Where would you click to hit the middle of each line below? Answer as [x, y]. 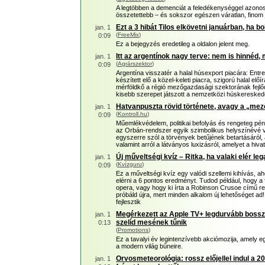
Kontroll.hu [132, 114]
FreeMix [128, 35]
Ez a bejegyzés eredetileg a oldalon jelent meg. [183, 44]
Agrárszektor [135, 64]
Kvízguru [130, 164]
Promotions [133, 230]
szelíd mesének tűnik [151, 222]
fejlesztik [128, 202]
